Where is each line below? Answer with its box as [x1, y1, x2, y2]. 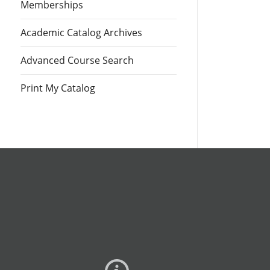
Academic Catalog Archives [20, 26, 142, 39]
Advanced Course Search [20, 54, 134, 67]
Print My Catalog [20, 81, 95, 95]
